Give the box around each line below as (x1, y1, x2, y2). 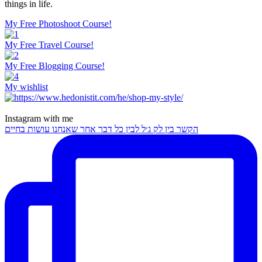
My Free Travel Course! (5, 40, 94, 50)
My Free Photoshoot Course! (5, 19, 112, 29)
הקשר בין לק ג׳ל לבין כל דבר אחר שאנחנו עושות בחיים (5, 124, 198, 135)
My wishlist (5, 82, 48, 92)
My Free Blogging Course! (5, 61, 105, 71)
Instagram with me (5, 113, 73, 124)
